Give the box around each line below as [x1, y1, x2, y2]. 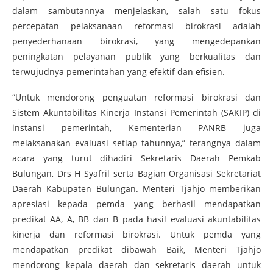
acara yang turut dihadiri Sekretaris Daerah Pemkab [12, 152, 261, 164]
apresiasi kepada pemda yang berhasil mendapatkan [12, 197, 261, 210]
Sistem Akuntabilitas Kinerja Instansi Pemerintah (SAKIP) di [12, 106, 261, 118]
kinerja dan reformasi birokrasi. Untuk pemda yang [12, 228, 261, 240]
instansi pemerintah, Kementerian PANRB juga [12, 121, 261, 133]
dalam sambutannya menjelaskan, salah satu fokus [12, 4, 261, 16]
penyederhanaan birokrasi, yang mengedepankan [12, 35, 261, 47]
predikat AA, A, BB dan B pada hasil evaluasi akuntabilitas [12, 213, 261, 225]
